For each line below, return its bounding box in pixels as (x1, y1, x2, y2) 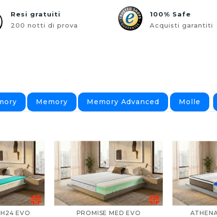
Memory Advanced (87, 97, 160, 106)
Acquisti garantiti (150, 21, 213, 29)
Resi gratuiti (10, 10, 61, 18)
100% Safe (150, 10, 191, 18)
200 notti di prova (10, 21, 78, 29)
